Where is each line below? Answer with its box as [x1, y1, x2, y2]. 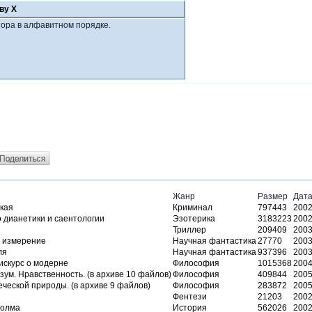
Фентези [173, 292, 207, 302]
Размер [258, 192, 288, 201]
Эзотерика [173, 214, 215, 224]
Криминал [173, 203, 212, 212]
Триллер [173, 225, 206, 235]
